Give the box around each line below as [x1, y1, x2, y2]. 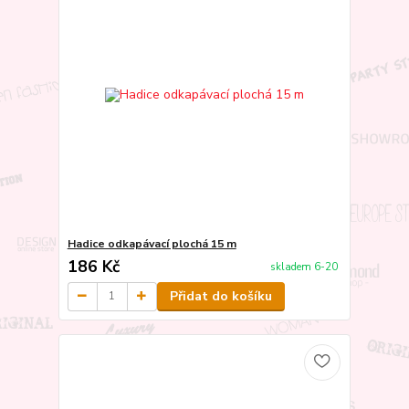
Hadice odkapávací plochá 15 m [67, 236, 236, 251]
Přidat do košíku [169, 287, 272, 305]
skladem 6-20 [269, 260, 338, 275]
